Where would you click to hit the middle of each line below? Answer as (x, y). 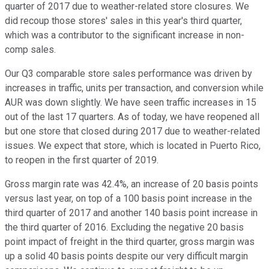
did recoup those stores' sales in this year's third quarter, (123, 21)
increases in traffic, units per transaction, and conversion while (134, 88)
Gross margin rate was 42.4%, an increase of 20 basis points (131, 184)
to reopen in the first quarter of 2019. (82, 160)
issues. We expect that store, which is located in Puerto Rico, (133, 146)
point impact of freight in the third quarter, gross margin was (130, 242)
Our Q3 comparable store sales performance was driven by (128, 74)
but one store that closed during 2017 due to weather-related (132, 131)
